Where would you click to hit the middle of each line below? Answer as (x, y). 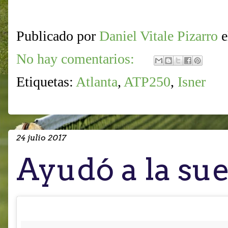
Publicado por (58, 36)
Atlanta (97, 82)
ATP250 (147, 82)
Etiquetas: (46, 82)
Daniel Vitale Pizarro (159, 36)
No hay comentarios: (77, 59)
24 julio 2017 (41, 137)
